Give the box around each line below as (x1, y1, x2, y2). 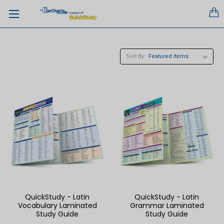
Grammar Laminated (129, 200, 204, 210)
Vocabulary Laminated (17, 200, 97, 210)
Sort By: (126, 53, 145, 59)
